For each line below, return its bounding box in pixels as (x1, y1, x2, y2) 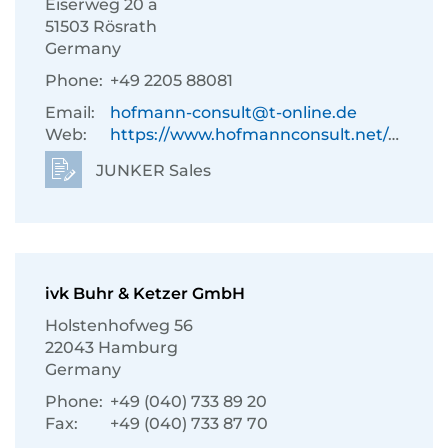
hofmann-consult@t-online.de (110, 103, 357, 122)
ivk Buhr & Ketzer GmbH (45, 284, 245, 303)
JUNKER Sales (92, 161, 211, 180)
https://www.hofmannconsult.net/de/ (110, 125, 388, 144)
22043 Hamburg (45, 338, 178, 357)
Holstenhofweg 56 (45, 316, 193, 335)
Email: (45, 103, 95, 122)
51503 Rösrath (45, 17, 157, 36)
